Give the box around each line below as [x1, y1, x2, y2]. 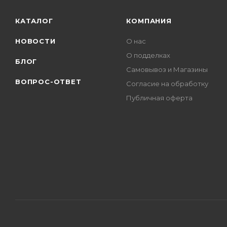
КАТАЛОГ [15, 17, 53, 25]
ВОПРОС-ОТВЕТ [15, 78, 82, 86]
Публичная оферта [126, 94, 193, 102]
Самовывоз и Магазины [126, 65, 208, 74]
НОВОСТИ [15, 37, 56, 46]
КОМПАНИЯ [126, 17, 172, 25]
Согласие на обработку [126, 80, 209, 88]
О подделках [126, 51, 171, 60]
